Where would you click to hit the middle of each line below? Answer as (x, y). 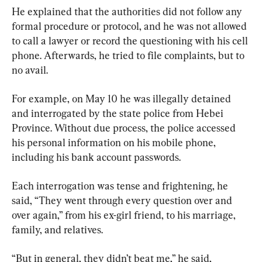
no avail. (30, 70)
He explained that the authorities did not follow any (128, 11)
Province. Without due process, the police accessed (125, 127)
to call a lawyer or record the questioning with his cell (131, 40)
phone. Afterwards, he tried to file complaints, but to (129, 55)
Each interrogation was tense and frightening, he (121, 185)
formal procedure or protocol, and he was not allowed (130, 26)
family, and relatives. (57, 229)
